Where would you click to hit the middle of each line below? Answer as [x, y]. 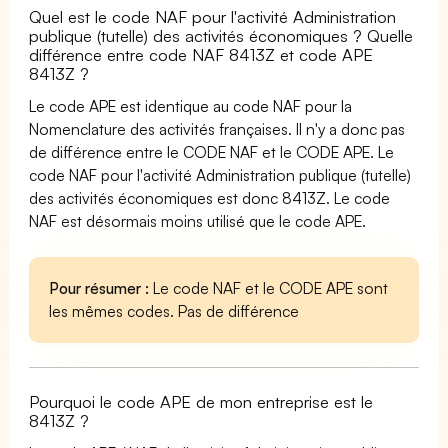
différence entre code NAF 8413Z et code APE [201, 54]
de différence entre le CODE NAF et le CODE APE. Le [212, 151]
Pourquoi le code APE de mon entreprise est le [201, 401]
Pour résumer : [99, 287]
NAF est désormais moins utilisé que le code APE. [198, 220]
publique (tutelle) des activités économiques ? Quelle [221, 35]
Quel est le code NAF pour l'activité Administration [213, 16]
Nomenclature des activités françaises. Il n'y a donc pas [217, 128]
